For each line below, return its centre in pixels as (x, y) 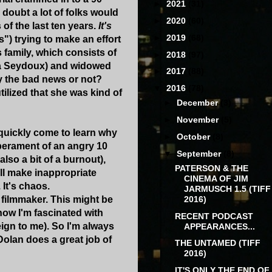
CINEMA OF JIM (216, 178)
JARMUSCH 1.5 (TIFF (227, 189)
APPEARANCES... (219, 226)
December (199, 103)
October (195, 136)
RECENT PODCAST (214, 216)
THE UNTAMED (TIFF (217, 243)
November (199, 120)
